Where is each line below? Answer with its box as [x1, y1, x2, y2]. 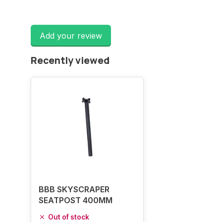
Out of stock [48, 213, 89, 221]
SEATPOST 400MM [39, 195, 112, 205]
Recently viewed [31, 54, 110, 67]
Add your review [40, 31, 102, 41]
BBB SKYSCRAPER [39, 184, 110, 194]
